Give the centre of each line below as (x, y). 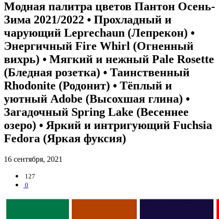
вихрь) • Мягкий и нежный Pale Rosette (109, 59)
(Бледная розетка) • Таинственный (97, 72)
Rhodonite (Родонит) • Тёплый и (88, 85)
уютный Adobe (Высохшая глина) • (97, 99)
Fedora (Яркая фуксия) (65, 138)
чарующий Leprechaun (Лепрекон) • (99, 33)
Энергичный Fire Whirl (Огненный (99, 46)
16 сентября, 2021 (33, 159)
